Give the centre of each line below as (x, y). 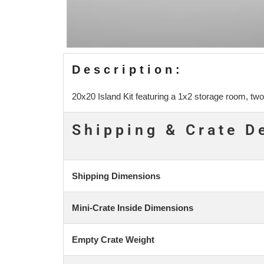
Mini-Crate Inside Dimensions (133, 207)
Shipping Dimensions (116, 176)
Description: (128, 69)
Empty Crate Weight (113, 239)
